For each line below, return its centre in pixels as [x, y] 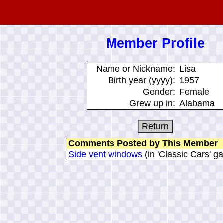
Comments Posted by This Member [143, 143]
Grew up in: [152, 103]
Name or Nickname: [135, 68]
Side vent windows [106, 154]
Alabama [197, 103]
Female [194, 91]
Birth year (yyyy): [141, 80]
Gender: [159, 91]
